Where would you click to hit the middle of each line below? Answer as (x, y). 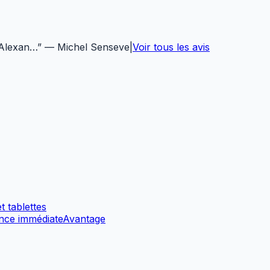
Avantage (84, 218)
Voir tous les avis (171, 47)
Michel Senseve (93, 47)
